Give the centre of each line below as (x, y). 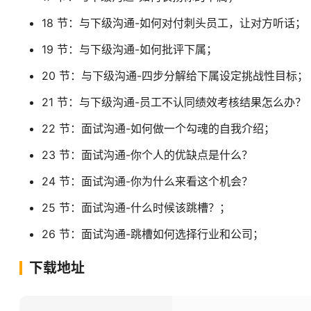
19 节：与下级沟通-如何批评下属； (129, 49)
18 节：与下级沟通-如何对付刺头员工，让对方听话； (174, 23)
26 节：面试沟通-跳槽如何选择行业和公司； (153, 234)
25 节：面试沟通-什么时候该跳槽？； (136, 208)
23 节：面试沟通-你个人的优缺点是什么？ (147, 155)
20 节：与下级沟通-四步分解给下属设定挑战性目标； (175, 76)
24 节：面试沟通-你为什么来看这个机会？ (147, 181)
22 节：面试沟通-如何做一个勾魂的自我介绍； (158, 128)
